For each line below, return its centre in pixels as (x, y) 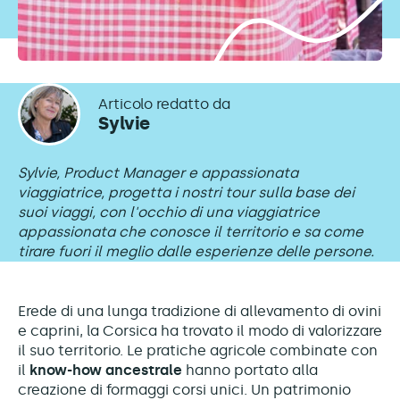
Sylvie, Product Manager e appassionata (158, 173)
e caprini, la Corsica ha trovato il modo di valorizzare (200, 331)
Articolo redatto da (164, 104)
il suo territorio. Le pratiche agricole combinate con (198, 350)
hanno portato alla (252, 370)
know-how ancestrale (108, 370)
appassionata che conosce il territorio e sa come (191, 232)
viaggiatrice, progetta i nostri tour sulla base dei (186, 192)
